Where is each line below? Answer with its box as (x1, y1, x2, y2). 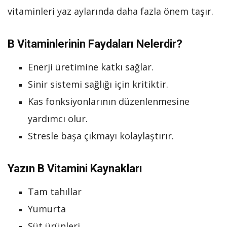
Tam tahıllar (28, 185, 82, 198)
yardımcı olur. (28, 112, 88, 125)
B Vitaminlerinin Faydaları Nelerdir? (8, 37, 182, 50)
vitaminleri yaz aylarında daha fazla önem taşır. (8, 5, 213, 17)
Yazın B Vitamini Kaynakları (8, 162, 142, 175)
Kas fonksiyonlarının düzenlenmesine (28, 95, 190, 107)
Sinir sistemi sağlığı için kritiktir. (28, 78, 168, 90)
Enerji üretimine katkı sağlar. (28, 60, 154, 73)
